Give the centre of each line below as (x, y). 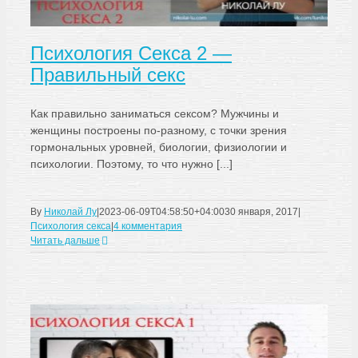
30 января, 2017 (261, 212)
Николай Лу (70, 212)
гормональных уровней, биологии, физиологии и (159, 147)
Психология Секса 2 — (131, 53)
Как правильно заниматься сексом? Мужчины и (155, 113)
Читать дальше (65, 241)
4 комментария (148, 226)
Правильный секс (108, 75)
